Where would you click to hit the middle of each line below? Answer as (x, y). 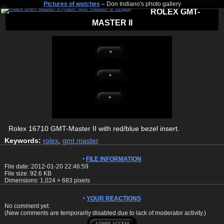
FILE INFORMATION (114, 159)
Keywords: (23, 140)
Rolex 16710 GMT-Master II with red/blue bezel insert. (94, 128)
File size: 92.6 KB (28, 173)
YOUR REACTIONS (114, 198)
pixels (81, 180)
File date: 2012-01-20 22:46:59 (46, 166)
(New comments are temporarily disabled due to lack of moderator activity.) (105, 213)
